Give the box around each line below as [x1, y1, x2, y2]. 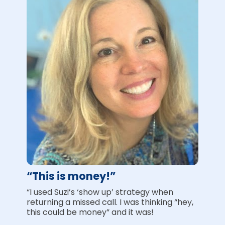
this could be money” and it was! [26, 206, 154, 218]
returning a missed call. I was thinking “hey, [26, 196, 193, 208]
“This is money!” [26, 169, 116, 184]
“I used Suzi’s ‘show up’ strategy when [26, 186, 173, 198]
